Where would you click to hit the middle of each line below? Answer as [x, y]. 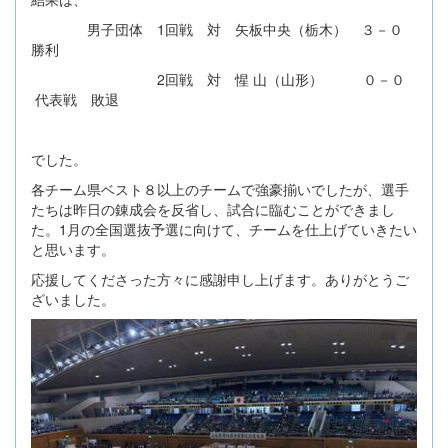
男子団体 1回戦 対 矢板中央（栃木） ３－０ [224, 29]
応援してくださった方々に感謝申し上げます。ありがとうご [220, 279]
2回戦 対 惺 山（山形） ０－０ [220, 79]
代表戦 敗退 [75, 99]
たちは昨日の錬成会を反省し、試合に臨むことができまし [213, 209]
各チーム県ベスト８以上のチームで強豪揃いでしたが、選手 [220, 189]
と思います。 [73, 249]
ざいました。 [73, 299]
